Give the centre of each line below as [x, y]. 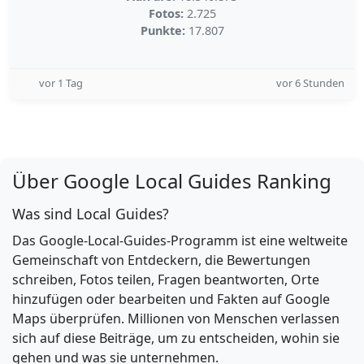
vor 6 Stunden [310, 83]
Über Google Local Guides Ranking [172, 181]
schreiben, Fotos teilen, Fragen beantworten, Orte [166, 279]
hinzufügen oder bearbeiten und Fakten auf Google [171, 299]
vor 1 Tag [61, 83]
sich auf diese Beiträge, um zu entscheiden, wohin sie [176, 338]
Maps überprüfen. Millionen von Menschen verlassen [176, 318]
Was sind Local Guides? [91, 214]
